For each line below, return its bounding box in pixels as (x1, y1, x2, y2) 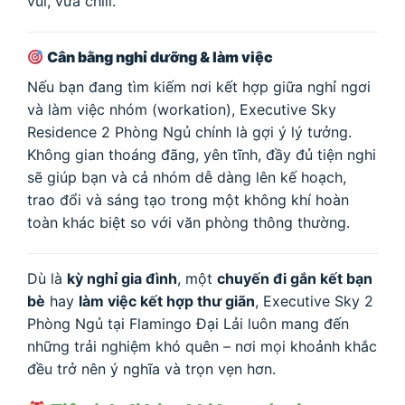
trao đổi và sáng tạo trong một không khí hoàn (27, 191, 349, 210)
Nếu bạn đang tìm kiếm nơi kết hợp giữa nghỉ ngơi (27, 78, 371, 97)
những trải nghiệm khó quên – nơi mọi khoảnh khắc (27, 336, 377, 355)
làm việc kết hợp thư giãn (79, 291, 255, 310)
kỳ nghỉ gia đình (67, 268, 177, 287)
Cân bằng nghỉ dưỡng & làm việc (47, 48, 274, 67)
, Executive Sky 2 (255, 291, 373, 310)
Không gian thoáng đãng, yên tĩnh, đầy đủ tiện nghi (27, 146, 376, 165)
